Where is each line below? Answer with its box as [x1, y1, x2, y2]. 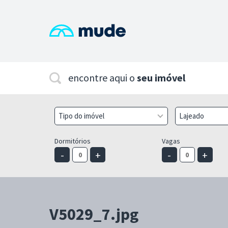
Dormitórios [54, 136, 91, 146]
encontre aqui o [68, 71, 137, 84]
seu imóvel [137, 71, 185, 84]
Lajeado [179, 111, 204, 121]
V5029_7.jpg [49, 204, 138, 224]
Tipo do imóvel [59, 111, 104, 121]
